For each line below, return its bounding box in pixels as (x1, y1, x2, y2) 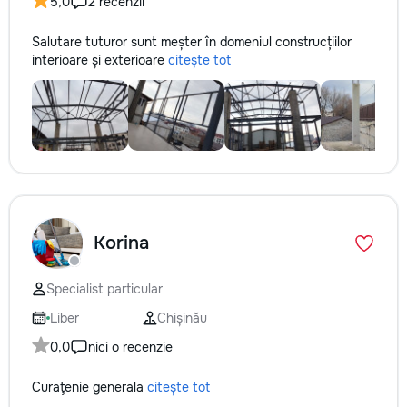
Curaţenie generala (32, 379, 147, 395)
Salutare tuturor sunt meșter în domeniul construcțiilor (32, 34, 352, 50)
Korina (94, 232, 149, 254)
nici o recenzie (88, 339, 173, 355)
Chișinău (157, 310, 207, 326)
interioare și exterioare (32, 52, 168, 68)
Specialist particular (46, 281, 163, 297)
